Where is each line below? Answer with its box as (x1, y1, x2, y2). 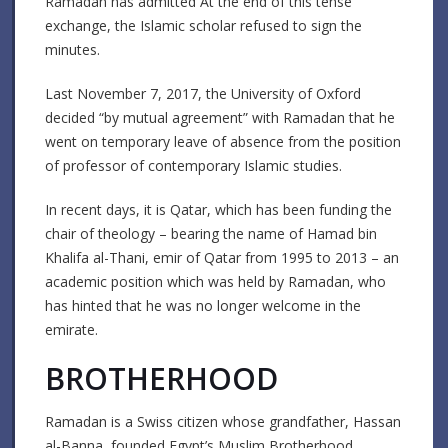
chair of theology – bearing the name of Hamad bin (45, 223, 377, 243)
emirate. (45, 319, 98, 339)
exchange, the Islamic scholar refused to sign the (45, 15, 362, 35)
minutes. (45, 39, 100, 59)
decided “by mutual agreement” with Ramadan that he (45, 107, 395, 127)
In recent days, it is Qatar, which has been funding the (45, 199, 392, 219)
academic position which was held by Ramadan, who (45, 271, 386, 291)
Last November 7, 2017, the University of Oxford (45, 83, 361, 103)
